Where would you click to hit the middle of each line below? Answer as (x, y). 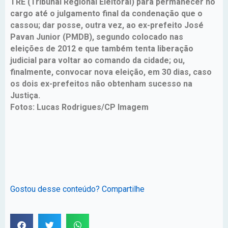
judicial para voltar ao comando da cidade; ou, (97, 60)
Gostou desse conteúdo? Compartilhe (77, 189)
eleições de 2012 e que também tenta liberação (102, 48)
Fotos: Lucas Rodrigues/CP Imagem (79, 107)
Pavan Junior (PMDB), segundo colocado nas (97, 37)
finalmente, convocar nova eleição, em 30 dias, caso (111, 72)
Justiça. (26, 95)
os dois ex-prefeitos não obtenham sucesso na (101, 83)
